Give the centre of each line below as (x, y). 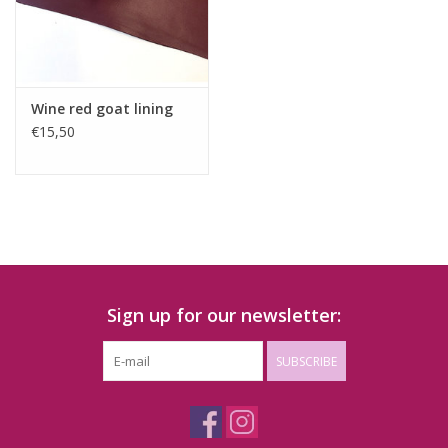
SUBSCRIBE (306, 362)
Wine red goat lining (102, 109)
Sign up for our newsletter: (224, 315)
